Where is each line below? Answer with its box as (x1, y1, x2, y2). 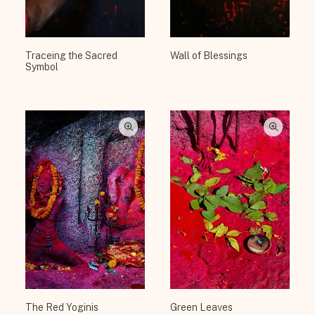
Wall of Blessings (170, 50, 247, 62)
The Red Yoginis (25, 302, 98, 314)
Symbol (25, 61, 58, 73)
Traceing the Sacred (25, 50, 117, 62)
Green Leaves (170, 302, 233, 314)
